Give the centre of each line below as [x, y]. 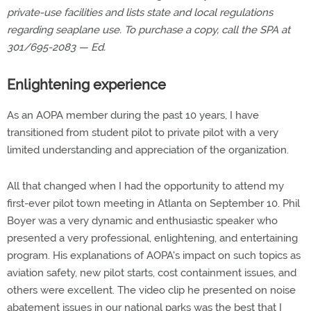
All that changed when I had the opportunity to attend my [145, 186]
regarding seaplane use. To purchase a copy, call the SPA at [149, 30]
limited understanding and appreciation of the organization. [148, 150]
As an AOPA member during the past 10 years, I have [133, 115]
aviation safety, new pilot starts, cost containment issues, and [152, 273]
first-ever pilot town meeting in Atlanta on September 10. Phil [153, 203]
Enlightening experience [86, 85]
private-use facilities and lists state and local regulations [140, 12]
